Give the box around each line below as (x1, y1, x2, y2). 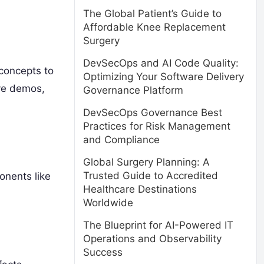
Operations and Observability (83, 233, 222, 245)
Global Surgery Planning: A (83, 156, 210, 168)
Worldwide (83, 197, 133, 209)
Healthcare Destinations (83, 183, 197, 195)
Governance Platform (83, 84, 183, 96)
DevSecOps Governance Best (83, 107, 222, 118)
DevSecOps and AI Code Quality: (83, 57, 239, 69)
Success (83, 246, 123, 258)
